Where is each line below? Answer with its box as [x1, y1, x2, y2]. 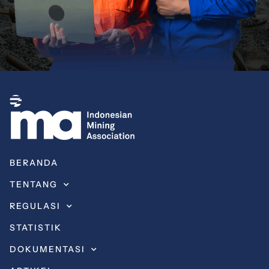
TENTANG [10, 179, 58, 190]
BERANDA [10, 157, 58, 169]
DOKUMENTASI [10, 244, 85, 255]
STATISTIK [10, 222, 62, 234]
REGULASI [10, 201, 61, 212]
